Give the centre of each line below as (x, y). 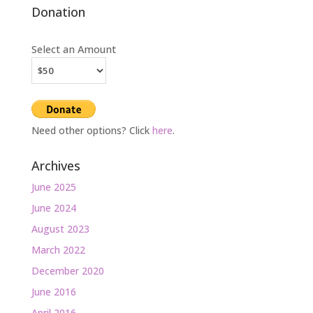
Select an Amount (73, 49)
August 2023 (60, 228)
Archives (56, 165)
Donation (58, 12)
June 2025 (53, 187)
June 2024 (53, 208)
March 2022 (58, 249)
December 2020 (67, 270)
